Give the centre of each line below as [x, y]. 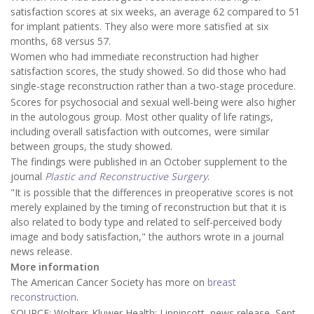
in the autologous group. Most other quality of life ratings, [142, 116]
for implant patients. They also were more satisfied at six [139, 27]
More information [55, 266]
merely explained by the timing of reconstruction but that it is [149, 207]
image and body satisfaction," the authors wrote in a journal [147, 236]
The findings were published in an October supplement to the [149, 162]
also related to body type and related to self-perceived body [146, 221]
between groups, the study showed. [91, 146]
